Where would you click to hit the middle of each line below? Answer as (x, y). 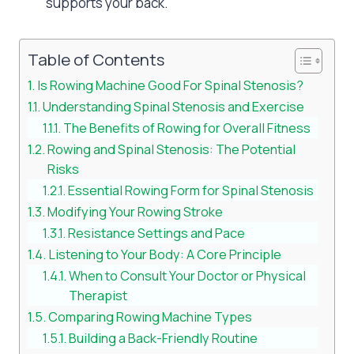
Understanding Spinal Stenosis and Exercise (174, 106)
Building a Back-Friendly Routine (164, 338)
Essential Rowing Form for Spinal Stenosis (191, 190)
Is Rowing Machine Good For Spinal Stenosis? (171, 85)
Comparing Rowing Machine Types (151, 316)
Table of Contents (96, 59)
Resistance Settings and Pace (157, 233)
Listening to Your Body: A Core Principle (165, 254)
